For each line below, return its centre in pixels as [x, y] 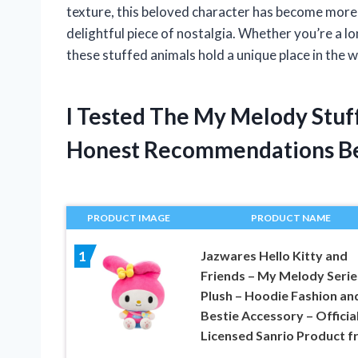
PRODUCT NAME [290, 217]
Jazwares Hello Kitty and [274, 255]
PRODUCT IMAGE [129, 217]
